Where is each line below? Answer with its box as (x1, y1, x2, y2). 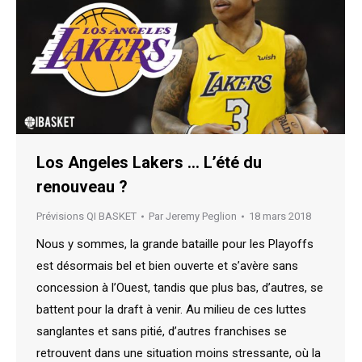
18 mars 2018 (249, 210, 311, 223)
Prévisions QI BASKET (36, 210, 137, 223)
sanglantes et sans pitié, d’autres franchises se (36, 324, 287, 339)
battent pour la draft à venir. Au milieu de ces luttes (36, 302, 306, 318)
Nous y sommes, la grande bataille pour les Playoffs (36, 237, 314, 252)
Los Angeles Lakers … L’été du (36, 153, 262, 173)
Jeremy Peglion (166, 210, 237, 223)
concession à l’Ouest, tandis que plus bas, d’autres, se (36, 280, 323, 296)
